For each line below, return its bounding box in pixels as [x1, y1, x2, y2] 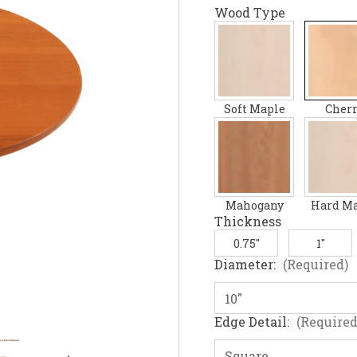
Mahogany [225, 198, 284, 214]
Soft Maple [223, 101, 285, 117]
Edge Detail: [214, 313, 292, 331]
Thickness [214, 213, 281, 230]
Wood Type [214, 4, 285, 22]
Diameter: [214, 256, 279, 273]
